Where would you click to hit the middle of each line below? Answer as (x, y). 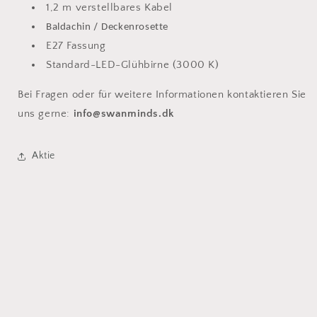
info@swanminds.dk (123, 113)
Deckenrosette (135, 27)
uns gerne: (46, 113)
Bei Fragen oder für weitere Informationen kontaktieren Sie (162, 94)
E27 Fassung (76, 45)
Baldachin (70, 27)
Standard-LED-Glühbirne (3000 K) (133, 64)
